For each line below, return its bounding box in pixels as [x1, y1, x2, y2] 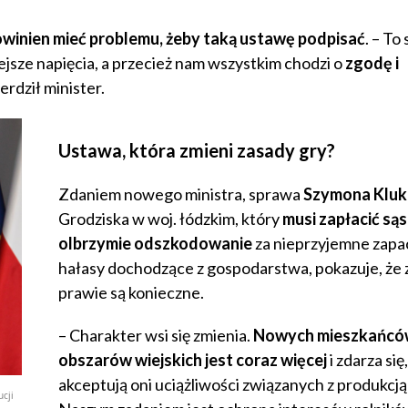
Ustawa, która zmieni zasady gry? [58, 139, 335, 162]
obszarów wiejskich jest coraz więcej [58, 350, 327, 371]
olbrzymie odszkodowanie [58, 233, 252, 254]
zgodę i [344, 53, 399, 74]
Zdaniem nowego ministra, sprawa [58, 184, 303, 205]
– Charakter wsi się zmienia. [58, 325, 253, 346]
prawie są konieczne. [58, 282, 204, 303]
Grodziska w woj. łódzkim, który [58, 209, 282, 229]
